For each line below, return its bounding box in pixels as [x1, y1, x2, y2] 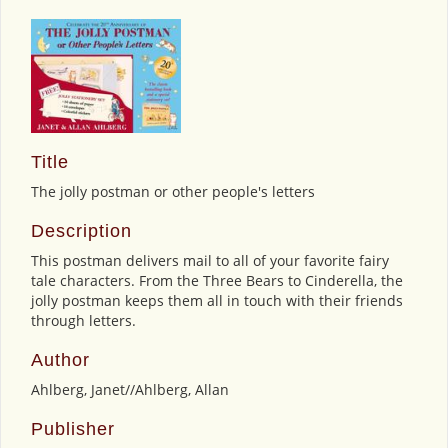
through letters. [31, 311, 136, 331]
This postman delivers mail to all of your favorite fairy [31, 251, 389, 271]
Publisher [31, 419, 115, 440]
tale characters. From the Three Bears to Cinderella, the [31, 271, 403, 291]
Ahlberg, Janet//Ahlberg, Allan [31, 380, 229, 400]
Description [31, 221, 132, 242]
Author [31, 350, 90, 371]
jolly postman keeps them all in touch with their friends [31, 291, 403, 311]
